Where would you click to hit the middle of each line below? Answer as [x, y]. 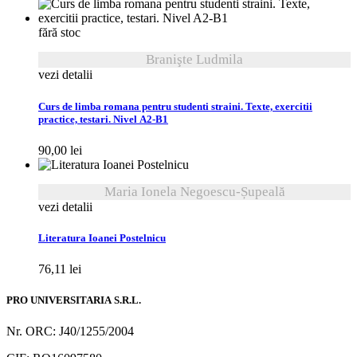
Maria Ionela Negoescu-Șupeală [194, 191]
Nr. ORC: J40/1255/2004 [70, 331]
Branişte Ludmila [194, 60]
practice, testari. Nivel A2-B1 [103, 119]
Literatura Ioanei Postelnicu [102, 238]
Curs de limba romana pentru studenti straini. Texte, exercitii [175, 106]
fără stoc [59, 33]
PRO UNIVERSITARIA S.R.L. [74, 301]
